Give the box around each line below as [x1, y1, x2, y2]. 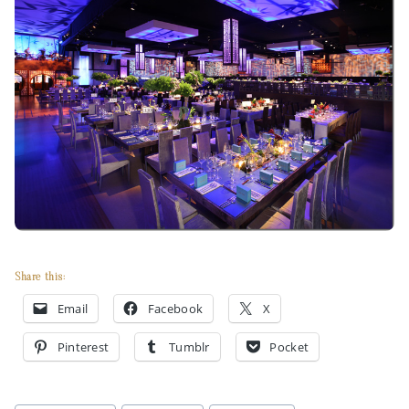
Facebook [147, 299, 204, 317]
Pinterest [57, 338, 110, 355]
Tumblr [168, 338, 210, 355]
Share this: [15, 271, 66, 283]
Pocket [269, 338, 309, 355]
